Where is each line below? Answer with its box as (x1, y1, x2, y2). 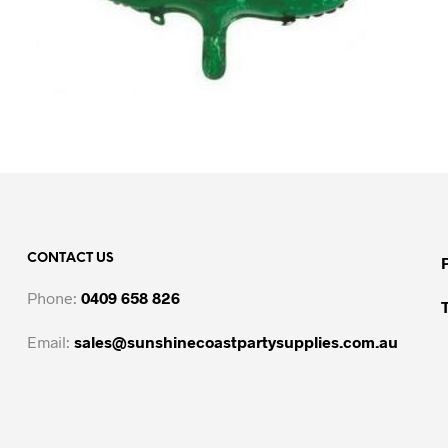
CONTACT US (26, 251, 114, 265)
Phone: (26, 287, 81, 307)
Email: (26, 331, 74, 351)
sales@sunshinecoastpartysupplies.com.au (73, 331, 398, 351)
